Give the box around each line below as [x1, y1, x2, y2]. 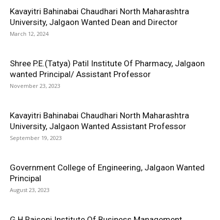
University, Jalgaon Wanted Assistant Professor [10, 121, 186, 131]
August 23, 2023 [10, 186, 50, 193]
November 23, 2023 [10, 82, 60, 89]
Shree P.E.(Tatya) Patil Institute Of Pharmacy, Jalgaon [10, 58, 205, 68]
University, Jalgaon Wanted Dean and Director [10, 17, 178, 27]
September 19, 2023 [10, 134, 62, 141]
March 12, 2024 [10, 30, 49, 37]
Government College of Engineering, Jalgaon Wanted [10, 163, 205, 172]
